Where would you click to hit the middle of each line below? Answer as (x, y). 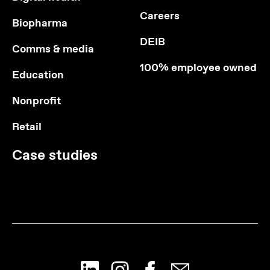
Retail (27, 127)
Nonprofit (36, 102)
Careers (159, 17)
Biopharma (40, 24)
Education (38, 76)
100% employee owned (198, 68)
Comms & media (53, 50)
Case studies (55, 156)
